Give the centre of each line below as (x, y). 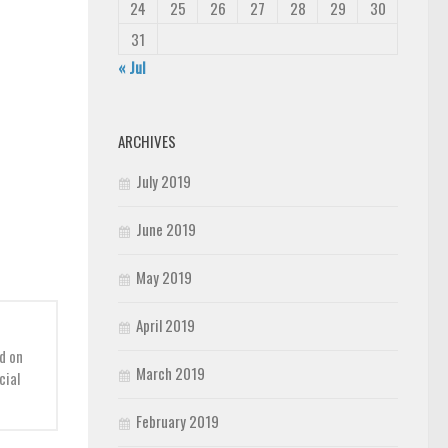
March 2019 (170, 373)
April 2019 (165, 325)
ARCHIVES (147, 141)
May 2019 (164, 277)
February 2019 (177, 421)
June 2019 (166, 229)
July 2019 (163, 181)
